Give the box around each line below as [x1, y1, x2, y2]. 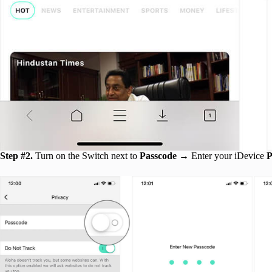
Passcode [140, 150, 177, 161]
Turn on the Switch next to [33, 150, 140, 161]
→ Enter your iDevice [177, 150, 267, 161]
